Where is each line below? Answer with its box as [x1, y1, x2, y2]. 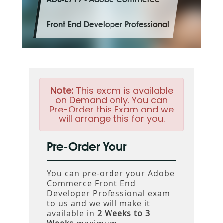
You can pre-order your [47, 167, 148, 179]
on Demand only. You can [55, 93, 168, 106]
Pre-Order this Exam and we [49, 103, 174, 115]
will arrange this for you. [58, 112, 165, 125]
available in [47, 207, 97, 219]
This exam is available [73, 84, 173, 97]
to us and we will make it [47, 197, 150, 209]
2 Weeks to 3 [97, 207, 150, 219]
